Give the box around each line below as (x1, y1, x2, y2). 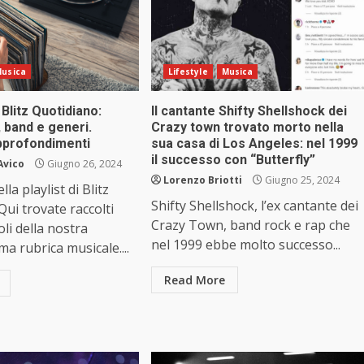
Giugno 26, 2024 (45, 157, 123, 171)
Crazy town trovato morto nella (150, 119, 344, 136)
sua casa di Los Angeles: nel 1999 (150, 136, 357, 152)
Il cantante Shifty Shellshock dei (150, 103, 347, 119)
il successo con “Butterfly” (150, 152, 315, 168)
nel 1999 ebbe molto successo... (150, 236, 340, 254)
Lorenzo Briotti (162, 173, 242, 188)
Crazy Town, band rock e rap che (150, 216, 350, 235)
